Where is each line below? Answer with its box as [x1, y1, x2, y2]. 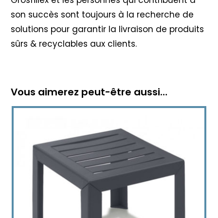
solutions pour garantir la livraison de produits [11, 23, 204, 36]
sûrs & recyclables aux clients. [11, 38, 137, 50]
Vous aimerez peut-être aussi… [11, 85, 168, 99]
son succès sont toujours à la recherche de [11, 9, 194, 21]
